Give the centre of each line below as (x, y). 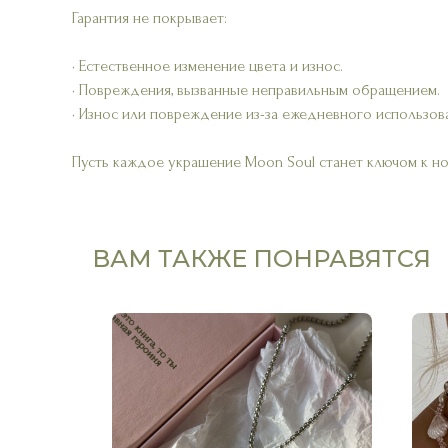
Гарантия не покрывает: (149, 18)
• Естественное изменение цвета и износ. (207, 66)
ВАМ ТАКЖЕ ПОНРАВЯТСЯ (261, 258)
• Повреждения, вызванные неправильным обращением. (256, 90)
